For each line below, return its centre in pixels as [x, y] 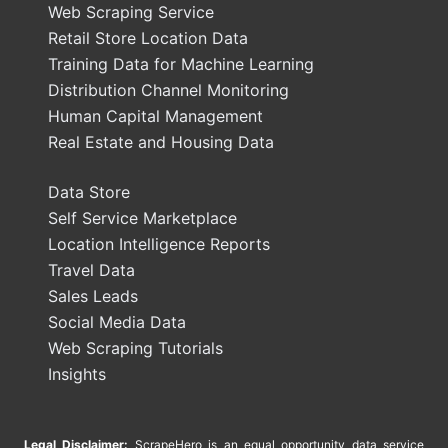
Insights [77, 374]
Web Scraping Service [131, 12]
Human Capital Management [155, 116]
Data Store [89, 192]
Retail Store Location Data [148, 38]
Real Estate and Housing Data [161, 142]
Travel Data [91, 270]
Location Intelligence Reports [159, 244]
